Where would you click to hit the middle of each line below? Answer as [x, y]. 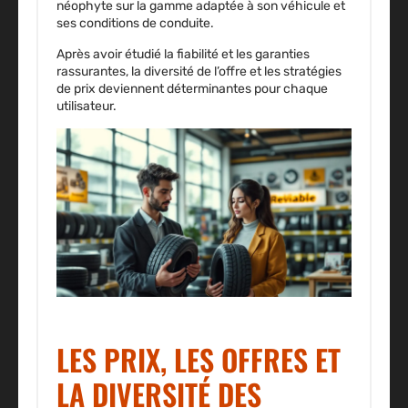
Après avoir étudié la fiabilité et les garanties [183, 55]
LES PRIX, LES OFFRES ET [199, 360]
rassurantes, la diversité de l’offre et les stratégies [199, 72]
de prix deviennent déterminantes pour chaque [192, 89]
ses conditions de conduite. [135, 24]
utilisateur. [87, 107]
